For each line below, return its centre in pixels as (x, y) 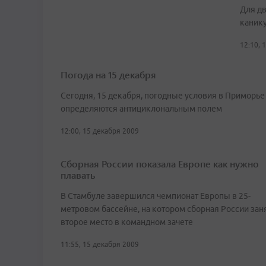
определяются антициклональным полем (141, 109)
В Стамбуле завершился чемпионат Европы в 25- (156, 196)
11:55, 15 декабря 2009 (100, 245)
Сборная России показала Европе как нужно (160, 164)
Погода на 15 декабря (108, 75)
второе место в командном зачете (127, 222)
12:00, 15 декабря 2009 (100, 131)
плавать (78, 175)
